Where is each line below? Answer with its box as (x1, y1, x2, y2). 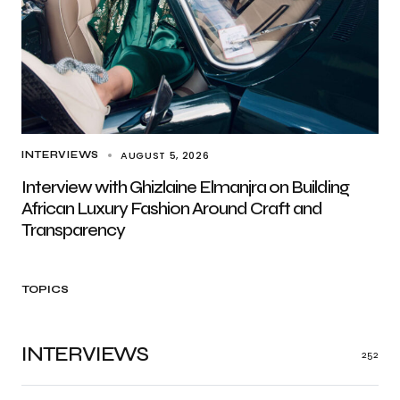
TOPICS (21, 283, 70, 296)
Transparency (21, 219, 125, 242)
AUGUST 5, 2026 (120, 148, 210, 163)
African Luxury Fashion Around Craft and (21, 197, 322, 221)
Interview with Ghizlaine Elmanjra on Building (21, 176, 349, 199)
